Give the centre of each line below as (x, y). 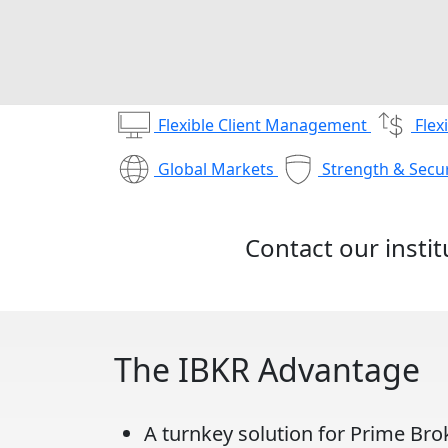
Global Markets (216, 169)
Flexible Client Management (262, 125)
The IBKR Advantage (267, 369)
